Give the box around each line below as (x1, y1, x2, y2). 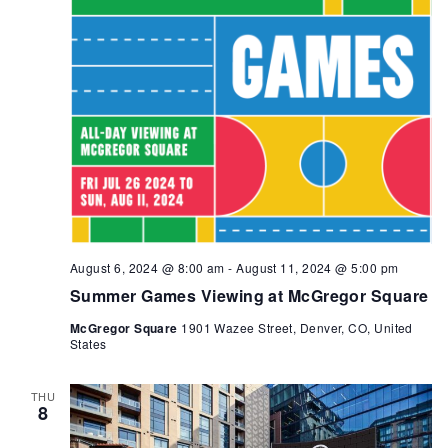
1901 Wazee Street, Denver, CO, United (181, 319, 413, 337)
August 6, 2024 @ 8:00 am (70, 259, 225, 277)
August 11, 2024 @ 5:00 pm (236, 259, 399, 277)
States (70, 335, 107, 353)
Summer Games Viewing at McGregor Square (70, 284, 429, 308)
